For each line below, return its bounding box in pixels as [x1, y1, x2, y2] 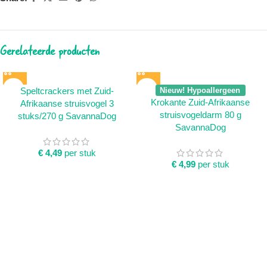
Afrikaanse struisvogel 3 [20, 98, 114, 108]
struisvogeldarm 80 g [159, 110, 241, 120]
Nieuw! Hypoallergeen [160, 86, 241, 95]
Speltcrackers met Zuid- [20, 86, 114, 96]
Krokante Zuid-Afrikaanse [151, 97, 250, 107]
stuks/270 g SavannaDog [17, 111, 116, 121]
